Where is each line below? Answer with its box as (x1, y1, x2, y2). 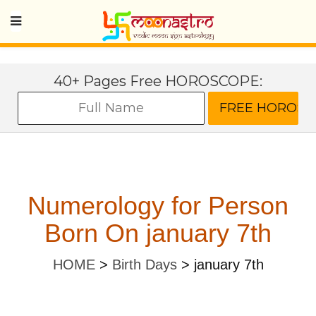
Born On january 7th (44, 219, 272, 248)
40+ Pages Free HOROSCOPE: (54, 73, 262, 90)
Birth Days (111, 257, 177, 272)
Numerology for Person (28, 191, 288, 220)
